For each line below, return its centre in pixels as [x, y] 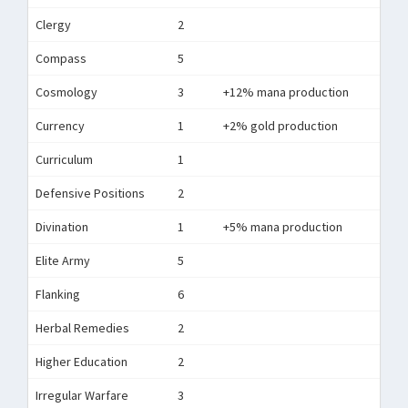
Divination [62, 227]
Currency [60, 126]
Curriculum [64, 159]
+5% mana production [283, 227]
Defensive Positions [90, 193]
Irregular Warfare [82, 395]
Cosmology [66, 92]
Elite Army [63, 260]
